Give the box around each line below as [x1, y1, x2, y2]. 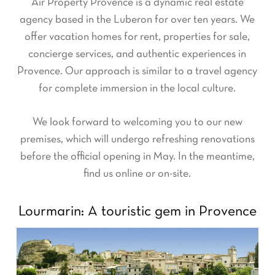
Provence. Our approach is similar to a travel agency [17, 66, 258, 77]
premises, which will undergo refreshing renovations [20, 134, 255, 145]
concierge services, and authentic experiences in [28, 49, 247, 60]
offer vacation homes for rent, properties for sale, [25, 32, 250, 43]
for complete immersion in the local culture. [39, 83, 236, 95]
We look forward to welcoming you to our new [32, 117, 242, 128]
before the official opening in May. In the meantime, [20, 152, 255, 163]
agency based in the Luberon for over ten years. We [20, 15, 255, 26]
